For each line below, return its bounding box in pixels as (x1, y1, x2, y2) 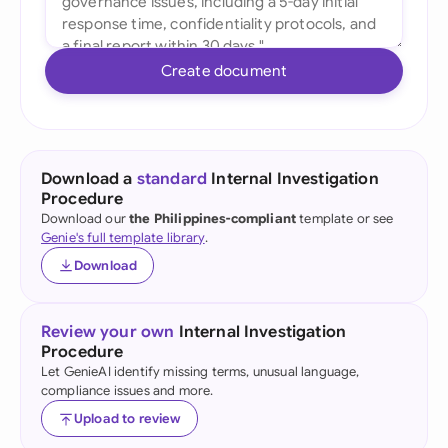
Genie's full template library (41, 229, 205, 246)
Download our (41, 210, 130, 227)
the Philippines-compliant (129, 210, 297, 227)
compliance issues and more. (41, 382, 214, 399)
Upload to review (74, 410, 181, 427)
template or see (296, 210, 394, 227)
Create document (160, 61, 288, 80)
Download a (41, 169, 137, 189)
